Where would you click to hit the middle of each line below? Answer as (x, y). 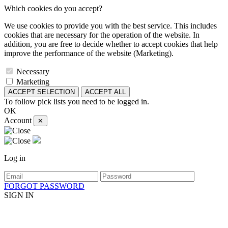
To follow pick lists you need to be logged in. (77, 102)
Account (18, 120)
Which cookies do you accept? (53, 8)
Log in (15, 158)
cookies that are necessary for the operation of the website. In (102, 35)
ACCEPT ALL (105, 92)
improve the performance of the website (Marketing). (89, 53)
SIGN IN (19, 195)
